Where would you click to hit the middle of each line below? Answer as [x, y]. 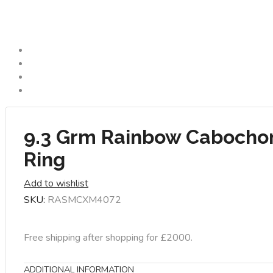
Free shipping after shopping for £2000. [108, 237]
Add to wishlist [56, 183]
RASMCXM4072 [84, 200]
